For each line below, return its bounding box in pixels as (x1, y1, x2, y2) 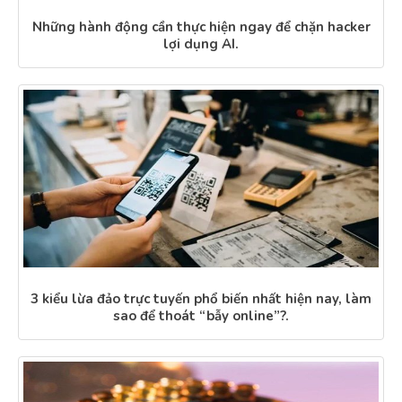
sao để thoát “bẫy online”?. (113, 307, 289, 325)
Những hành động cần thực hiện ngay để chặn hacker (31, 18, 371, 36)
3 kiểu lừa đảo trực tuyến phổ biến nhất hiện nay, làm (31, 290, 371, 308)
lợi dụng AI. (163, 35, 239, 53)
